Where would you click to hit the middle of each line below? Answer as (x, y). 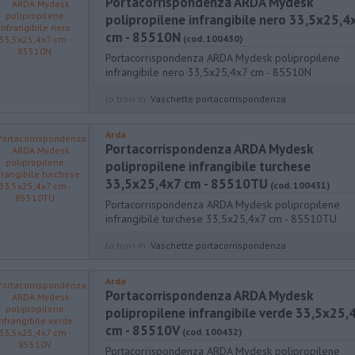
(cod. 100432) (212, 332)
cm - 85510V (143, 330)
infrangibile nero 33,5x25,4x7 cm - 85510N (208, 72)
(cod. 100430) (213, 38)
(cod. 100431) (300, 185)
